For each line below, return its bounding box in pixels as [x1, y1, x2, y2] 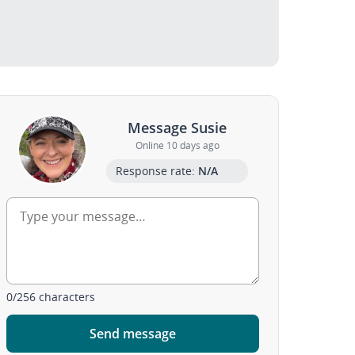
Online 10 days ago [135, 138, 219, 152]
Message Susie [128, 117, 227, 137]
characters [36, 289, 96, 304]
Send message [90, 325, 177, 342]
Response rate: [116, 162, 199, 178]
